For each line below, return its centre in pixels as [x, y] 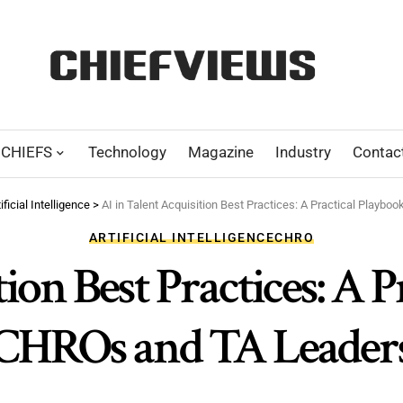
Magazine [221, 152]
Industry [303, 152]
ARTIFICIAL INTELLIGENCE [182, 237]
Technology [127, 152]
